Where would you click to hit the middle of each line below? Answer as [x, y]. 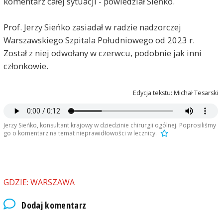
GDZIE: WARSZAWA [39, 182]
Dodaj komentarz [54, 205]
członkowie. [26, 66]
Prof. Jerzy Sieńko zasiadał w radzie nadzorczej [92, 27]
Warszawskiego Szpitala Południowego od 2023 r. [99, 40]
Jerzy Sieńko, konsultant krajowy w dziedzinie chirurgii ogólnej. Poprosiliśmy [110, 125]
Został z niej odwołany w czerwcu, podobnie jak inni [102, 53]
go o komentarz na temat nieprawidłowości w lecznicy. [80, 133]
